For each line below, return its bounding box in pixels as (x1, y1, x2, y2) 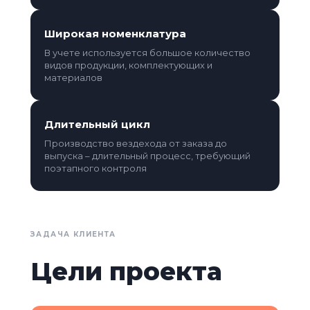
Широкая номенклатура (44, 26, 186, 40)
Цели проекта (30, 255, 222, 286)
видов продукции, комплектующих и (44, 59, 212, 71)
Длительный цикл (44, 117, 150, 131)
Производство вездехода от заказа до (44, 137, 227, 149)
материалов (44, 71, 102, 83)
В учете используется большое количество (44, 46, 250, 58)
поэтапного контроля (44, 162, 147, 174)
